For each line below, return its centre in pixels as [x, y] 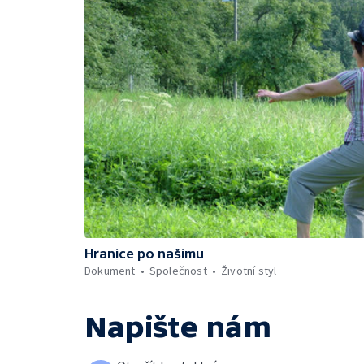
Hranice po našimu [144, 253]
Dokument [110, 271]
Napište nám [178, 327]
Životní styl [249, 271]
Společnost [178, 271]
